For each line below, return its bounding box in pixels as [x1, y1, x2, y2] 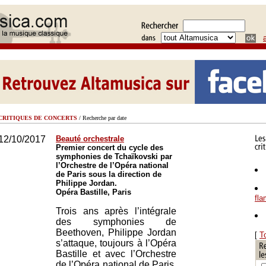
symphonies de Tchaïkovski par [56, 152, 172, 161]
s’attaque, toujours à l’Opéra [56, 238, 176, 248]
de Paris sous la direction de [56, 170, 161, 179]
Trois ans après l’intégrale [56, 206, 176, 216]
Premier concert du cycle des [56, 143, 163, 152]
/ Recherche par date [77, 115, 126, 121]
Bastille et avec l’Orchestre [56, 249, 176, 259]
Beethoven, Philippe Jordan [56, 227, 176, 237]
